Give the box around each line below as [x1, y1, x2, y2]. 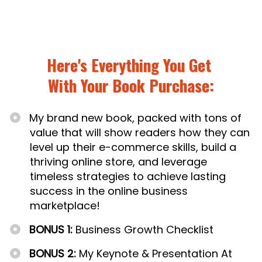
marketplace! [30, 198, 100, 213]
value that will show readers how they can [30, 125, 250, 140]
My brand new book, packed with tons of [29, 111, 242, 126]
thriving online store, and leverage [30, 154, 207, 170]
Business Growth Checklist [73, 222, 214, 237]
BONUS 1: [29, 222, 73, 237]
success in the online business [30, 184, 188, 199]
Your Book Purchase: [81, 74, 214, 98]
